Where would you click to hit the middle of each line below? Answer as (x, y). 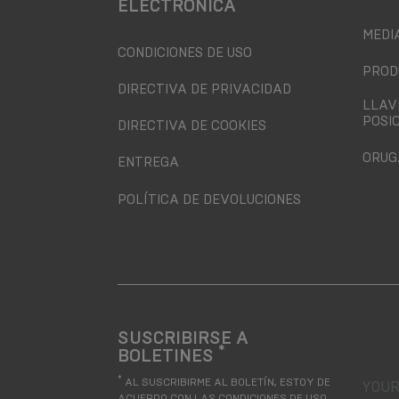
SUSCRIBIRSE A (183, 338)
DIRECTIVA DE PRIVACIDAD (204, 90)
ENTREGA (148, 163)
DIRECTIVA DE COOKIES (192, 126)
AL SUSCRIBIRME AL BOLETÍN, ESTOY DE (226, 382)
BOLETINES (168, 355)
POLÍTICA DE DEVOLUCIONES (209, 199)
